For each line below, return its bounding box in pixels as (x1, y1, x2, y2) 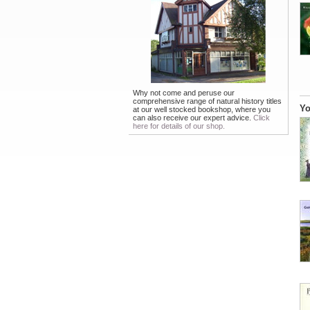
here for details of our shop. (133, 122, 225, 130)
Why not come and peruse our (133, 89, 235, 97)
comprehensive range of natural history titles (133, 97, 282, 105)
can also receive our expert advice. (133, 113, 253, 122)
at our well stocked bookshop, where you (133, 105, 271, 113)
